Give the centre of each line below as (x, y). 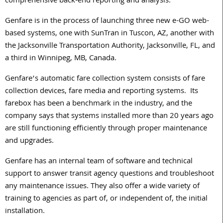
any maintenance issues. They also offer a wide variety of (102, 187)
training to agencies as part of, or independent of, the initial (106, 199)
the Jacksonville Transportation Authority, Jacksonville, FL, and (110, 47)
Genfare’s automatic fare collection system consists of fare (105, 79)
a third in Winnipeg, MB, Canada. (61, 59)
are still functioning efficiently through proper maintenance (106, 129)
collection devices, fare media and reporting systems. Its (102, 92)
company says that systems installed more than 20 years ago (109, 117)
